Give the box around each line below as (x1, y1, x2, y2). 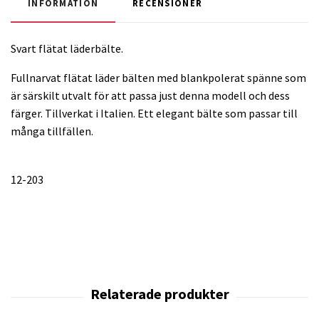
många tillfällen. (11, 124, 93, 139)
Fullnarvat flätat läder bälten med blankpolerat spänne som (11, 70, 306, 85)
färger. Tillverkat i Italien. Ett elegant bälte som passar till (11, 106, 298, 121)
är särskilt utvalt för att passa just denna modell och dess (11, 88, 290, 103)
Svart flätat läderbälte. (11, 41, 123, 56)
